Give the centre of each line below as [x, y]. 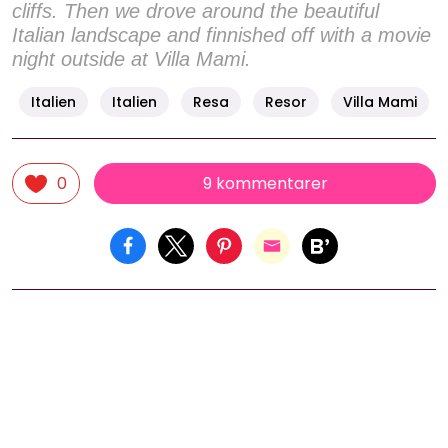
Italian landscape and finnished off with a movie [221, 35]
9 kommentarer [265, 183]
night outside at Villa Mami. [131, 59]
